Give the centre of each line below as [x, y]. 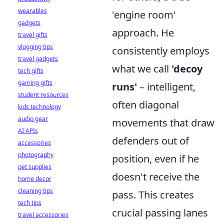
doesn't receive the [156, 177]
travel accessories [43, 215]
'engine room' [144, 15]
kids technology [39, 107]
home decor [35, 179]
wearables [32, 11]
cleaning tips [35, 191]
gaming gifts [35, 83]
